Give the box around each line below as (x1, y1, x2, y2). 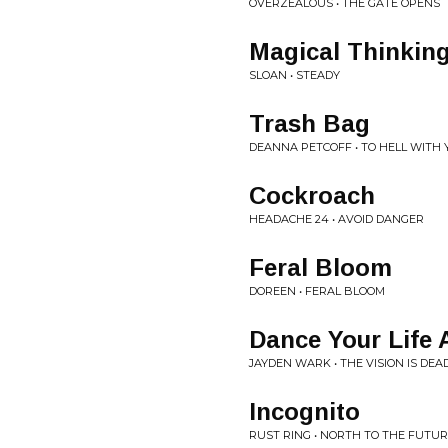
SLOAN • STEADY (249, 68, 340, 82)
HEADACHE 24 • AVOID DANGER (249, 212, 424, 226)
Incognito (249, 398, 360, 425)
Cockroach (249, 182, 375, 209)
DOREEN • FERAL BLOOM (249, 284, 385, 298)
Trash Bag (249, 110, 370, 137)
